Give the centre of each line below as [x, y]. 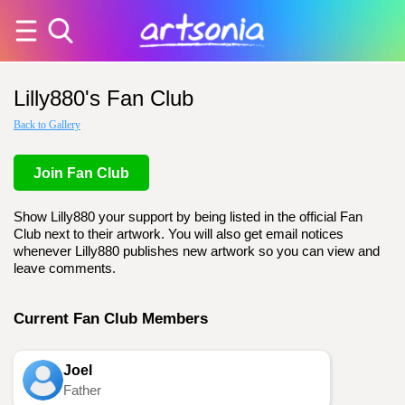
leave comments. [65, 268]
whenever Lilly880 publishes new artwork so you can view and [197, 251]
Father [82, 391]
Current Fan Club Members [111, 318]
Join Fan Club [81, 173]
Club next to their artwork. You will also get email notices [179, 234]
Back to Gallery [47, 125]
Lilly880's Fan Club [104, 98]
